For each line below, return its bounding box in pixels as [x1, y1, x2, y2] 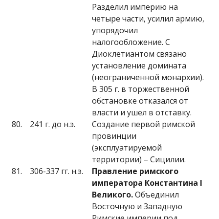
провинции [92, 131, 136, 141]
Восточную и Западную [92, 201, 182, 212]
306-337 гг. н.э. [30, 166, 83, 176]
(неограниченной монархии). [92, 72, 204, 83]
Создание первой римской [92, 119, 195, 130]
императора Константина [92, 177, 200, 188]
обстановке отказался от [92, 95, 188, 106]
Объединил [135, 189, 179, 200]
